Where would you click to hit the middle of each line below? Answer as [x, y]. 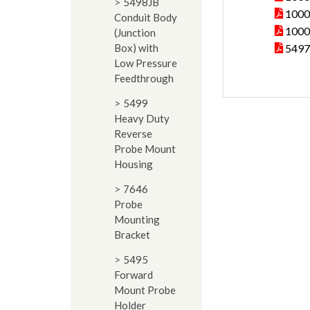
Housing [134, 164]
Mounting [137, 219]
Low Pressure [146, 63]
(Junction [135, 33]
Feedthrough [144, 78]
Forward [134, 275]
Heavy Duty [142, 118]
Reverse [133, 134]
